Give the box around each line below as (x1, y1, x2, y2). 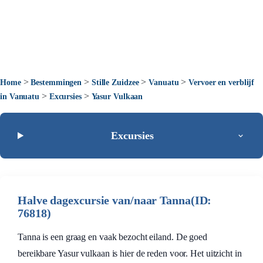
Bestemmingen (31, 78, 82, 87)
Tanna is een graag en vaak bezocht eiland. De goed (18, 232, 207, 242)
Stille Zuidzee (91, 78, 139, 87)
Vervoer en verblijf (188, 78, 255, 87)
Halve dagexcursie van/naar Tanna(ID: (18, 194, 212, 207)
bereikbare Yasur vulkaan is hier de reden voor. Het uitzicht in (18, 248, 242, 258)
